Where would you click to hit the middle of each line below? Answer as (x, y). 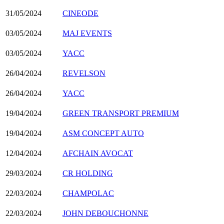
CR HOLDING (88, 173)
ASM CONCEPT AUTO (103, 133)
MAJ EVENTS (87, 33)
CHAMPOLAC (88, 193)
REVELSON (84, 73)
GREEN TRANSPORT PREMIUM (121, 113)
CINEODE (80, 13)
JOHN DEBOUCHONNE (105, 213)
